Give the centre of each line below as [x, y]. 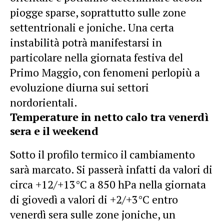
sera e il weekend [54, 130]
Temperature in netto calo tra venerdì [109, 116]
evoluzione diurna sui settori [79, 87]
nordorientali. [44, 102]
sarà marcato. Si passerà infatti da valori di [111, 169]
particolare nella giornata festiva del [96, 57]
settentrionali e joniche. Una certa [92, 27]
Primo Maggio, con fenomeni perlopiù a [105, 72]
